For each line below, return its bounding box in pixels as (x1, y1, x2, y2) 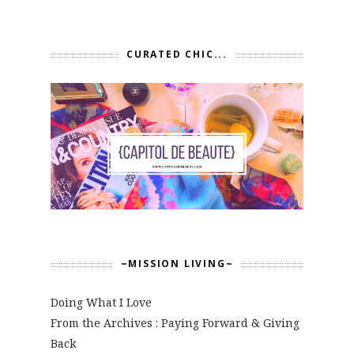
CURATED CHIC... (126, 47, 228, 61)
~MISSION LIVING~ (120, 256, 234, 270)
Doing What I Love (51, 294, 152, 310)
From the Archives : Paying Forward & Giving (51, 314, 299, 330)
